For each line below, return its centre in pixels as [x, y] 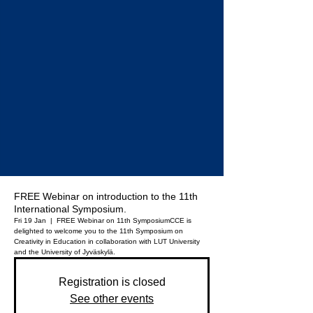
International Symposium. [70, 209]
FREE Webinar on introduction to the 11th [106, 197]
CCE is [181, 221]
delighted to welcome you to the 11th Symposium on [99, 231]
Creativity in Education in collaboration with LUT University [107, 242]
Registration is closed [112, 282]
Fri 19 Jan [30, 221]
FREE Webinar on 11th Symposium [113, 221]
